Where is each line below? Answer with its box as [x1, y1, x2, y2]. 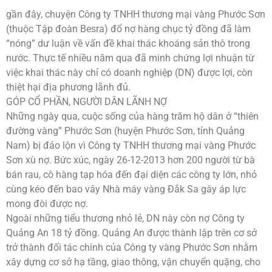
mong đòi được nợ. [6, 197, 88, 209]
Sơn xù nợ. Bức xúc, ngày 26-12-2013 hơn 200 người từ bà [6, 154, 255, 166]
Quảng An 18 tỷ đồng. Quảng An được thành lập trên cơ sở [6, 226, 257, 239]
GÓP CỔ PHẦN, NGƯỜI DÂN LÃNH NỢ [6, 95, 167, 107]
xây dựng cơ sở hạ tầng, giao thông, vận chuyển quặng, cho [6, 256, 260, 268]
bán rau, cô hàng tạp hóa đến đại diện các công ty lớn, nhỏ [6, 168, 257, 180]
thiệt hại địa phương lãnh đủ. [6, 81, 131, 93]
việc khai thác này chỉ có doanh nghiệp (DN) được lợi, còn [6, 66, 253, 78]
